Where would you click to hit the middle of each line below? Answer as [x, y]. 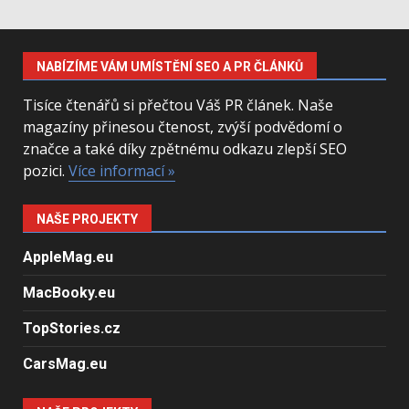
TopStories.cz [72, 328]
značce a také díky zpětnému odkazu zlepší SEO [185, 149]
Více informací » [122, 171]
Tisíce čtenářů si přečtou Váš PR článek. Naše [178, 105]
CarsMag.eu [65, 364]
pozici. [46, 171]
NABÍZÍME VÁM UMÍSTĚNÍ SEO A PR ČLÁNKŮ [170, 67]
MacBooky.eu [69, 293]
